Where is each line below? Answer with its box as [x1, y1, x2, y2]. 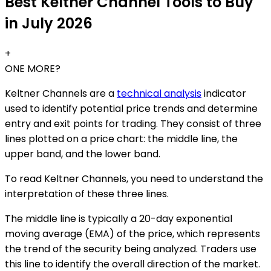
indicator [201, 87, 246, 101]
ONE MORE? [5, 62, 60, 76]
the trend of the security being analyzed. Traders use [5, 242, 256, 256]
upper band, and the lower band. [5, 147, 160, 162]
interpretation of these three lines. [5, 187, 169, 201]
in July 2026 [5, 13, 93, 34]
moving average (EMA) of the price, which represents [5, 227, 260, 241]
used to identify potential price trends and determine [5, 102, 258, 116]
